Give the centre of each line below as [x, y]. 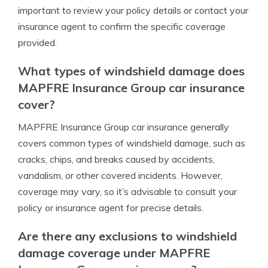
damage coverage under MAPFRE [114, 253]
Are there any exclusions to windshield [127, 236]
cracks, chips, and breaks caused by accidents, [116, 159]
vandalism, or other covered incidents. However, [120, 175]
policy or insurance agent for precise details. [111, 208]
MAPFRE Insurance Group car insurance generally [124, 127]
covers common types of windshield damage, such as [132, 143]
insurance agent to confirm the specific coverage [122, 26]
